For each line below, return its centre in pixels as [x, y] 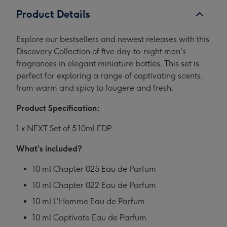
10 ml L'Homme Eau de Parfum [89, 202]
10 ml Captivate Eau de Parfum [89, 218]
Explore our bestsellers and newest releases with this [113, 40]
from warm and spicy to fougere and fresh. [95, 88]
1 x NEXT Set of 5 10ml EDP [64, 129]
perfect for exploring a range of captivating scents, [110, 76]
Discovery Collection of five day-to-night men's [101, 52]
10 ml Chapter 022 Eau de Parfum [94, 185]
